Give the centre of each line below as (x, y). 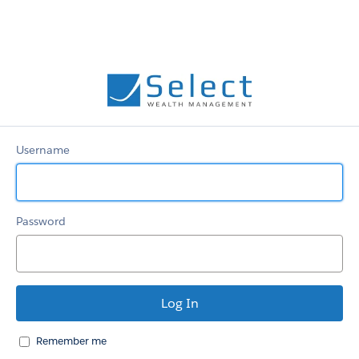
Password (41, 221)
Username (43, 150)
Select (266, 81)
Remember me (71, 341)
